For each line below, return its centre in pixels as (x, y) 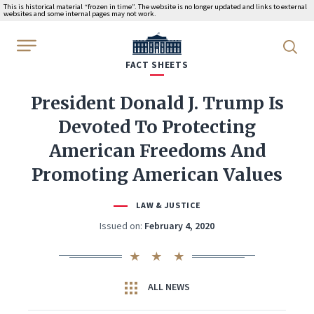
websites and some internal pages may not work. (80, 14)
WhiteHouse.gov (171, 41)
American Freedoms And (157, 151)
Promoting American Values (157, 175)
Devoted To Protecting (157, 127)
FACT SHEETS (157, 65)
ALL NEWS (168, 287)
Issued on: (121, 226)
